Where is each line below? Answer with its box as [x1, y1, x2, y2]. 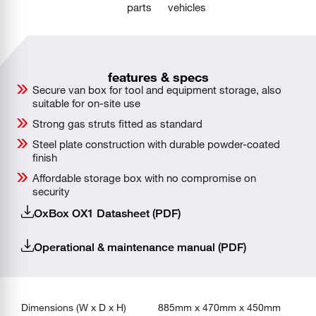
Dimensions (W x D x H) [21, 300, 126, 313]
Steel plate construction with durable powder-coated [32, 137, 280, 150]
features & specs [107, 68, 209, 85]
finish [32, 150, 57, 164]
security [32, 184, 70, 197]
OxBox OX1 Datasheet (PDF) [34, 206, 181, 220]
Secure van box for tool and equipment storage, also [32, 83, 281, 96]
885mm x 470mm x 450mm [158, 300, 281, 313]
